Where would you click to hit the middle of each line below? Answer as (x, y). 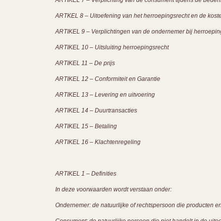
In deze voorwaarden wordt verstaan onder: (113, 189)
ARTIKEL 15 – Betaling (87, 126)
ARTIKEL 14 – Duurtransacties (97, 110)
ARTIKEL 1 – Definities (86, 174)
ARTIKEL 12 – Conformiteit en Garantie (109, 79)
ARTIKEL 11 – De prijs (86, 63)
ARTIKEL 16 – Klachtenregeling (99, 142)
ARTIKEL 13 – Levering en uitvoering (106, 95)
